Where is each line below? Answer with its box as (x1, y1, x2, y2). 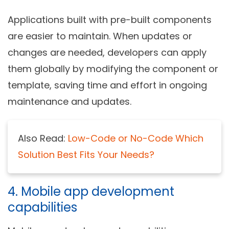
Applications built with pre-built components (8, 13, 212, 26)
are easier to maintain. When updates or (8, 29, 192, 42)
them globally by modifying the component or (8, 62, 218, 75)
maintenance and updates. (8, 95, 131, 108)
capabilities (8, 198, 77, 216)
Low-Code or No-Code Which (65, 131, 203, 145)
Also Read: (18, 131, 65, 145)
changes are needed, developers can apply (8, 45, 207, 59)
